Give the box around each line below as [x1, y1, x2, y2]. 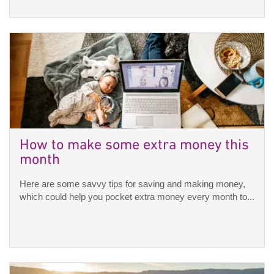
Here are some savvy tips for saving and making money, [20, 179, 245, 190]
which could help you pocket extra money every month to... [20, 191, 254, 202]
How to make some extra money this [20, 137, 249, 155]
